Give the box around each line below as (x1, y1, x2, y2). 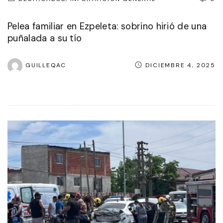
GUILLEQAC (25, 61, 67, 69)
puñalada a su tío (7, 32, 82, 44)
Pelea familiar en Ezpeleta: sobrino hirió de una (7, 20, 207, 32)
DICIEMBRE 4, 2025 (145, 61, 216, 69)
